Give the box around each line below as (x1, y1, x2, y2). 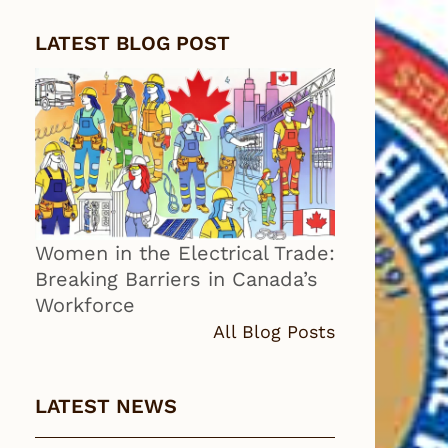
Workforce (35, 292, 135, 317)
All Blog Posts (213, 320, 335, 342)
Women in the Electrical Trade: (35, 240, 335, 265)
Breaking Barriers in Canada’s (35, 266, 318, 291)
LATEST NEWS (35, 393, 177, 418)
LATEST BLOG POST (35, 31, 230, 55)
